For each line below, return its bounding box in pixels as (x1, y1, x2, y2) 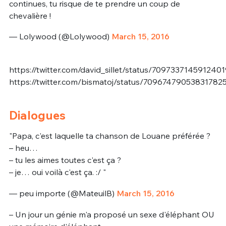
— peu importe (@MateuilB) (9, 188, 117, 199)
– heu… (9, 143, 38, 153)
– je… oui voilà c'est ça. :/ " (9, 167, 106, 178)
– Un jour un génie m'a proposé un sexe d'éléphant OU (9, 209, 214, 219)
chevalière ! (9, 10, 51, 21)
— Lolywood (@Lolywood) (9, 31, 111, 42)
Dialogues (9, 108, 66, 123)
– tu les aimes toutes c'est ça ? (9, 155, 121, 165)
